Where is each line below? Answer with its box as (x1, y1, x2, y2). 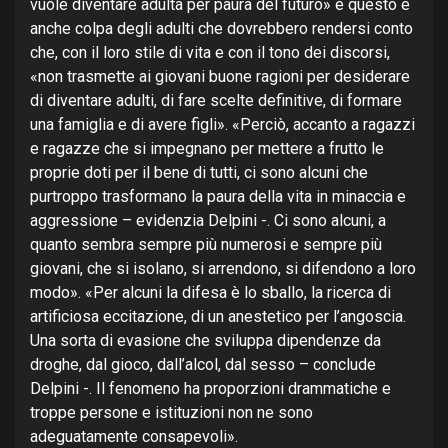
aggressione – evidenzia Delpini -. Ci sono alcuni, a (30, 211, 386, 230)
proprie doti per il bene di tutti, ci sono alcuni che (30, 163, 368, 182)
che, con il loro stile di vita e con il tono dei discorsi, (30, 43, 390, 62)
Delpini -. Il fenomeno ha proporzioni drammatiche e (30, 379, 391, 398)
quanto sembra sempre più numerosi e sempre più (30, 235, 382, 254)
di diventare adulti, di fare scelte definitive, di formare (30, 91, 402, 110)
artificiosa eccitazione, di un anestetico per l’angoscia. (30, 307, 406, 326)
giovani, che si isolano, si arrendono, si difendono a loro (30, 259, 416, 278)
